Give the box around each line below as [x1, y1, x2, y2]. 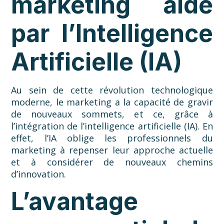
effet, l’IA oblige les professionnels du [11, 132, 213, 144]
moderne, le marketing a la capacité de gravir [11, 96, 213, 108]
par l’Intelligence [11, 18, 213, 48]
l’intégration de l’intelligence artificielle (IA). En [11, 120, 213, 132]
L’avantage [11, 186, 138, 216]
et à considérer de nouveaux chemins [11, 156, 213, 168]
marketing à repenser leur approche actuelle [11, 144, 213, 156]
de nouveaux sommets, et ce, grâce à [11, 108, 213, 120]
